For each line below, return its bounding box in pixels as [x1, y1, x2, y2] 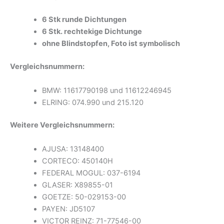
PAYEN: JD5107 [41, 204, 95, 213]
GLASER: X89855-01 [41, 180, 113, 189]
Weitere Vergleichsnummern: [10, 120, 114, 130]
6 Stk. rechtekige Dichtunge [41, 27, 142, 36]
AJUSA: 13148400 [41, 144, 104, 153]
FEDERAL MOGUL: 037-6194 [41, 168, 140, 177]
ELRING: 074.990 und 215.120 [41, 97, 143, 107]
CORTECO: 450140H [41, 156, 113, 165]
